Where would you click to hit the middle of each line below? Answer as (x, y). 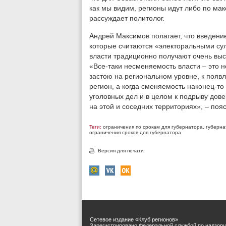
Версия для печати (121, 151)
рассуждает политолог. (127, 18)
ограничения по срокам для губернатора (153, 127)
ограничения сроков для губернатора (135, 132)
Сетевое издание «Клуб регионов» (134, 219)
